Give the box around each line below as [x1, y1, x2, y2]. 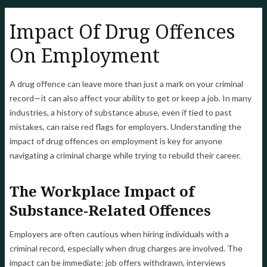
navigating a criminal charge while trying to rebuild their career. [10, 150, 241, 161]
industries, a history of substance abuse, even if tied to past [10, 107, 232, 118]
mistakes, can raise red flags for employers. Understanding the [10, 122, 241, 132]
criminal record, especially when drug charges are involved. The [10, 243, 243, 254]
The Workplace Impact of [10, 181, 194, 201]
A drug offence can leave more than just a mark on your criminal [10, 79, 243, 89]
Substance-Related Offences [10, 200, 211, 221]
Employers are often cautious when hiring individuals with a [10, 229, 229, 240]
